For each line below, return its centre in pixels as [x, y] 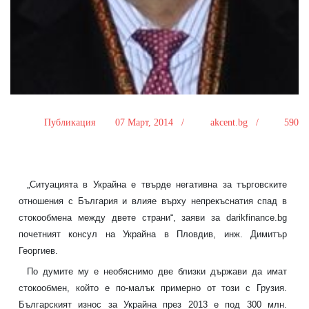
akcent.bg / [236, 122]
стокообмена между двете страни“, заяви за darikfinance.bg [153, 217]
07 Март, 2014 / [151, 122]
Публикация [71, 122]
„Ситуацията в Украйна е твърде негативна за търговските [157, 184]
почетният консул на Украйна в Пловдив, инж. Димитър [153, 234]
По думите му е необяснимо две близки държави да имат [157, 272]
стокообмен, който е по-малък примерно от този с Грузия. [153, 288]
